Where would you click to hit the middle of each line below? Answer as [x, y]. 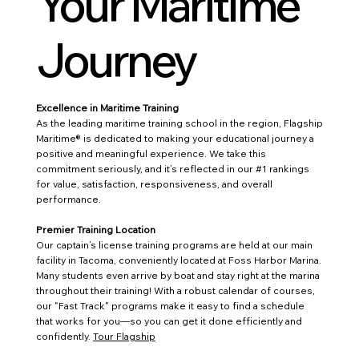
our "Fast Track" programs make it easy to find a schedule [170, 306]
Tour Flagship [124, 337]
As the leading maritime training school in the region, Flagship [179, 123]
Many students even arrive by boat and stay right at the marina [177, 276]
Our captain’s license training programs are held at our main [174, 245]
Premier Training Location [95, 230]
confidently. [64, 337]
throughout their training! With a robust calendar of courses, [175, 291]
